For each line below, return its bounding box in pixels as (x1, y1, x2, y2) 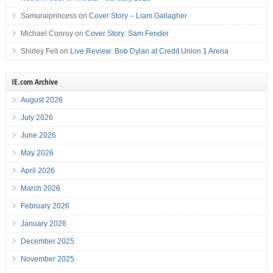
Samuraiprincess (20, 12, 77, 21)
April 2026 (20, 166, 55, 175)
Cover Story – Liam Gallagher (88, 12, 187, 21)
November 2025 (20, 255, 74, 264)
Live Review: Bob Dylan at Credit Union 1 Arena (69, 47, 229, 56)
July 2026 (20, 113, 53, 122)
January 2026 (20, 219, 66, 229)
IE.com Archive (11, 76, 58, 88)
